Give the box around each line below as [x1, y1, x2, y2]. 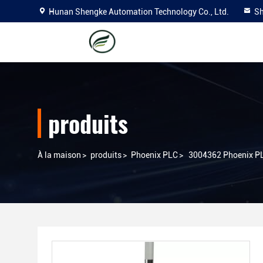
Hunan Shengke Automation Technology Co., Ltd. [49, 7, 229, 16]
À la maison [38, 150, 81, 160]
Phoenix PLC [131, 150, 178, 160]
